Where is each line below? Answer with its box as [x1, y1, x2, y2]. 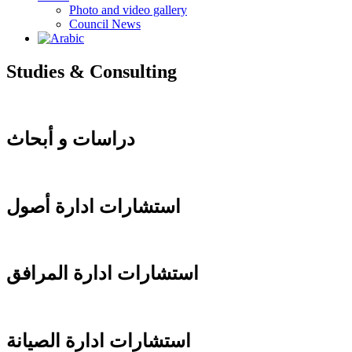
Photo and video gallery [69, 3, 187, 16]
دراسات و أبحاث [6, 128, 135, 149]
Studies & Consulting [6, 60, 177, 82]
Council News [69, 17, 141, 31]
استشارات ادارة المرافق [6, 263, 199, 284]
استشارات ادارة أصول [6, 196, 181, 217]
